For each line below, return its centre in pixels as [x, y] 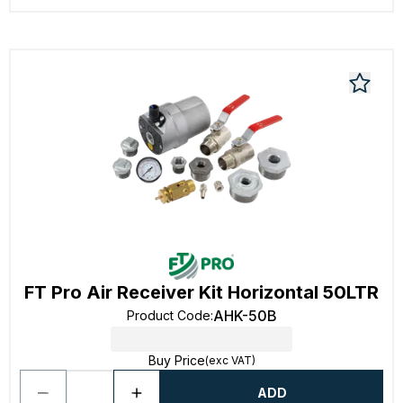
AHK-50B [245, 316]
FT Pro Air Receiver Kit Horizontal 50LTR [201, 292]
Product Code [168, 315]
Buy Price [176, 360]
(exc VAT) [230, 360]
